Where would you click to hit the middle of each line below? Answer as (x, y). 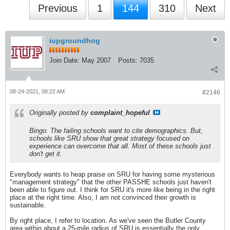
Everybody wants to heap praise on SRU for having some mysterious (112, 174)
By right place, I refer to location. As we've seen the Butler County (108, 221)
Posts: (128, 60)
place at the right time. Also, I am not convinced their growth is (103, 197)
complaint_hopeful (120, 113)
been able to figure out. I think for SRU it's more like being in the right (112, 190)
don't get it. (46, 154)
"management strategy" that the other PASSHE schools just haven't (111, 182)
